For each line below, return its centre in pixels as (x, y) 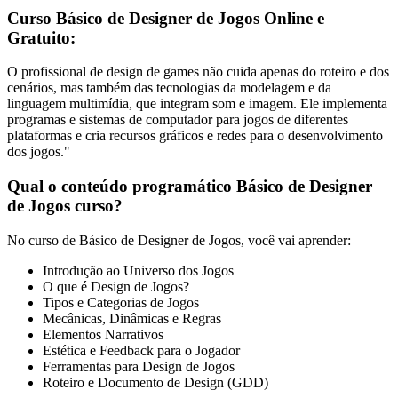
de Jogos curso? (65, 206)
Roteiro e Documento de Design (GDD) (155, 382)
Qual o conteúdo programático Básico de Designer (190, 187)
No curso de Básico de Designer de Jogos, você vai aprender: (179, 240)
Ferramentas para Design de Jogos (139, 366)
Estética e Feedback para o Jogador (141, 350)
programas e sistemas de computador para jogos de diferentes (178, 120)
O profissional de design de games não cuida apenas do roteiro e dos (198, 72)
